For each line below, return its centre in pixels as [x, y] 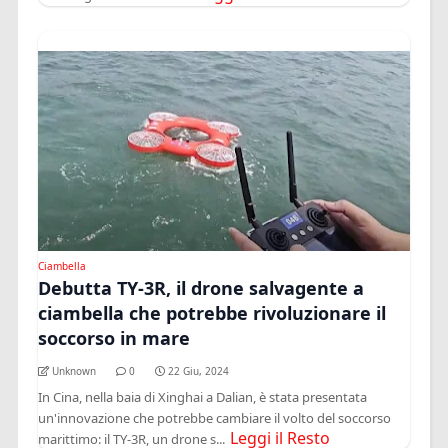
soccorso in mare [114, 337]
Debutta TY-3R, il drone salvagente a [201, 287]
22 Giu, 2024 [199, 370]
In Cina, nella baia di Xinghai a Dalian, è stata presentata [203, 396]
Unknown [74, 370]
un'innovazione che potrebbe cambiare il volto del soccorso [215, 417]
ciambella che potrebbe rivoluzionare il [212, 312]
